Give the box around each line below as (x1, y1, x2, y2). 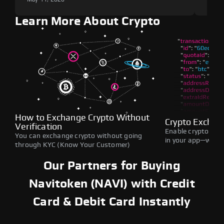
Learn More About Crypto (15, 15, 160, 27)
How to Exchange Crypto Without (15, 113, 149, 122)
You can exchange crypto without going (15, 132, 142, 139)
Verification (15, 122, 62, 131)
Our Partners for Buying (43, 159, 180, 172)
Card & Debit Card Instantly (33, 195, 191, 208)
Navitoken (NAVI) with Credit (29, 177, 195, 190)
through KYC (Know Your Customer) (15, 141, 130, 148)
